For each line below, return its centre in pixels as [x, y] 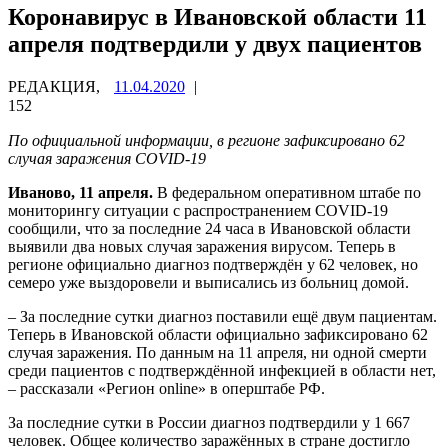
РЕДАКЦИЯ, [56, 86]
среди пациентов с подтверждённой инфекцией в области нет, [222, 370]
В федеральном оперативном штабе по [287, 192]
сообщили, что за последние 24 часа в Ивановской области [209, 228]
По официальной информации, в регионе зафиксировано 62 [206, 140]
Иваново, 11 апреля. [80, 192]
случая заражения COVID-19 [107, 158]
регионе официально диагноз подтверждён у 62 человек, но [213, 264]
